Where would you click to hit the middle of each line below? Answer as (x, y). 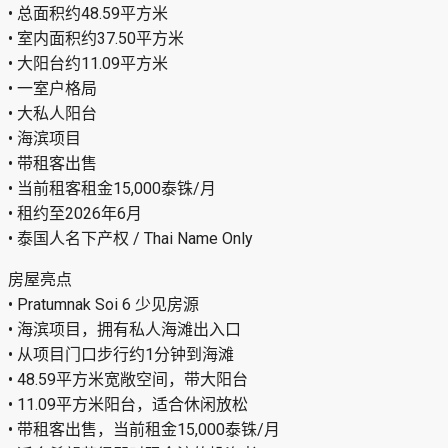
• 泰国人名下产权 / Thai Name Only (130, 239)
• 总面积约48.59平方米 (88, 14)
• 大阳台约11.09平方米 (88, 64)
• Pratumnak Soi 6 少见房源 (103, 305)
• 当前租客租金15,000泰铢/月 (112, 189)
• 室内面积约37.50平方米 (96, 39)
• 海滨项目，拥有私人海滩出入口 (124, 330)
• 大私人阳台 (52, 114)
